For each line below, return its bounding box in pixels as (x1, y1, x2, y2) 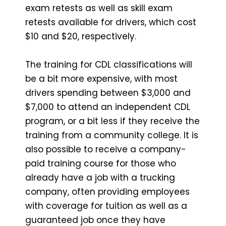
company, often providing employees (25, 185, 190, 198)
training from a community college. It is (25, 129, 198, 141)
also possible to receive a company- (25, 143, 186, 155)
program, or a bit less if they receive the (25, 115, 200, 127)
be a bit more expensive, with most (25, 72, 178, 85)
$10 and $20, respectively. (25, 30, 136, 42)
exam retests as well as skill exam (25, 2, 173, 14)
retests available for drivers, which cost (25, 16, 196, 28)
